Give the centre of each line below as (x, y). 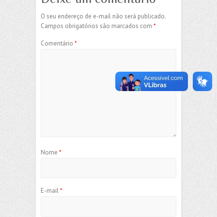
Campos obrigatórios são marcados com (97, 26)
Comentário (58, 43)
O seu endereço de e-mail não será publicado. (103, 16)
